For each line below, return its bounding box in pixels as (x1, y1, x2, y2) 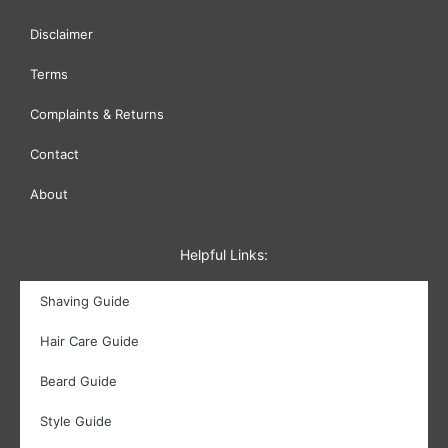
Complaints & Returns (30, 106, 164, 122)
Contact (30, 146, 79, 162)
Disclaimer (30, 26, 93, 42)
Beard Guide (40, 373, 117, 389)
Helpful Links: (180, 246, 268, 263)
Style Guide (40, 413, 112, 429)
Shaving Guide (40, 293, 130, 309)
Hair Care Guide (40, 333, 139, 349)
